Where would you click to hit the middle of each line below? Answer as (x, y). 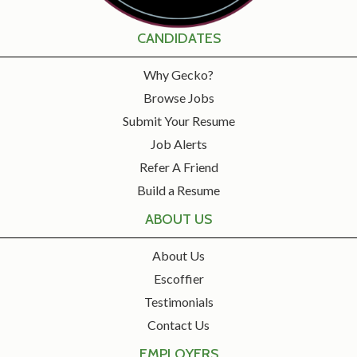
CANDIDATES (178, 39)
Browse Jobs (178, 98)
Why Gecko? (178, 75)
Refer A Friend (178, 167)
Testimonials (178, 302)
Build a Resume (178, 190)
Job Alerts (178, 144)
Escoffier (178, 279)
